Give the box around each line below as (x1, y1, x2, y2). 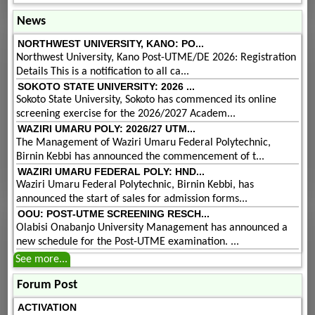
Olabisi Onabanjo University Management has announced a (16, 221, 288, 233)
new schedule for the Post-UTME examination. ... (16, 236, 240, 247)
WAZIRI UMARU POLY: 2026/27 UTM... (17, 123, 195, 135)
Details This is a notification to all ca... (16, 65, 190, 77)
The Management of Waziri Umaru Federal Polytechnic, (16, 136, 271, 148)
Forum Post (16, 278, 77, 291)
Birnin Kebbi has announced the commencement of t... (16, 150, 265, 162)
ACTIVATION (17, 302, 77, 314)
